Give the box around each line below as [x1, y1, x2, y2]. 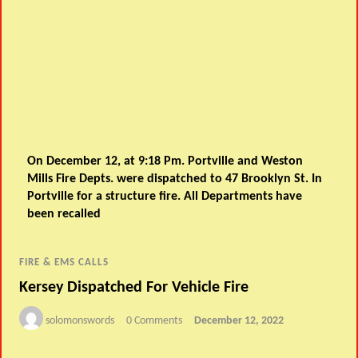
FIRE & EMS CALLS [19, 257, 109, 268]
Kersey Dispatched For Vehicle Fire [19, 279, 249, 296]
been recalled [27, 208, 101, 221]
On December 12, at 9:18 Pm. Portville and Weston [27, 155, 304, 169]
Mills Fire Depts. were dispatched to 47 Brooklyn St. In [27, 173, 323, 186]
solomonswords [46, 314, 115, 327]
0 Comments [126, 314, 183, 327]
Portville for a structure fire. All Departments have [27, 190, 303, 204]
